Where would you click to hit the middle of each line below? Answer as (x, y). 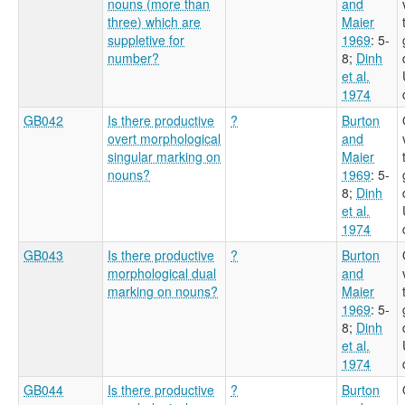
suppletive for (146, 39)
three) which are (154, 21)
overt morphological (164, 138)
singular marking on (164, 156)
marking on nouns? (163, 291)
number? (133, 57)
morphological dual (162, 273)
